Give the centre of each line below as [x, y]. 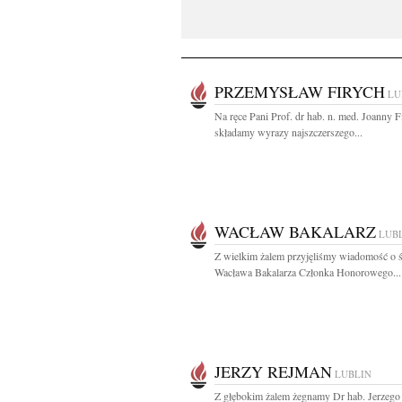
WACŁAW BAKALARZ [295, 232]
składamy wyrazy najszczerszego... [288, 132]
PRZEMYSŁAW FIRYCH [300, 92]
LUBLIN [353, 374]
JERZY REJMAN [273, 371]
